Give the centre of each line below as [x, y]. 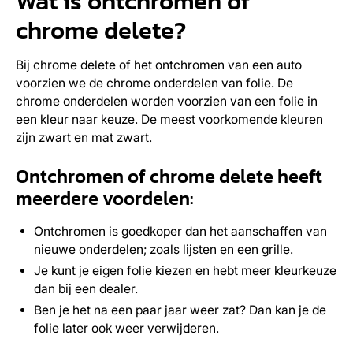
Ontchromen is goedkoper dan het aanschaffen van [181, 231]
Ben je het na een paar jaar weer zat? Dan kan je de [180, 310]
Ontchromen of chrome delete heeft [169, 176]
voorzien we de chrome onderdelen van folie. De [154, 84]
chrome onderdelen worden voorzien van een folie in [166, 102]
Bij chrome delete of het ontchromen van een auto [158, 65]
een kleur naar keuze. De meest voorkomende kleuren [169, 120]
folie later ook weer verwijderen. [127, 328]
